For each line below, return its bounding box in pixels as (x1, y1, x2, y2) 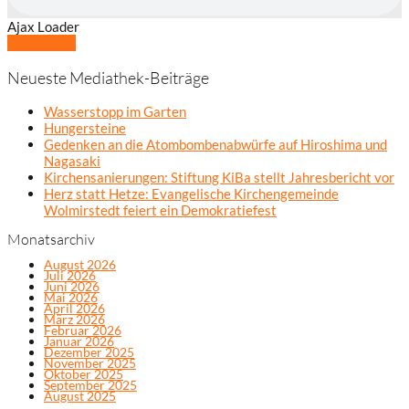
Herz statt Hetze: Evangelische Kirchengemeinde (44, 185, 339, 203)
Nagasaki (44, 152, 100, 170)
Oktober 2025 (44, 365, 123, 382)
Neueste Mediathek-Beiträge (7, 67, 209, 88)
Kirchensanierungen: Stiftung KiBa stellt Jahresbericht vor (44, 169, 394, 186)
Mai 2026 (44, 288, 98, 305)
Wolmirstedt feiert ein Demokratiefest (44, 202, 277, 219)
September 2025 (44, 376, 137, 393)
